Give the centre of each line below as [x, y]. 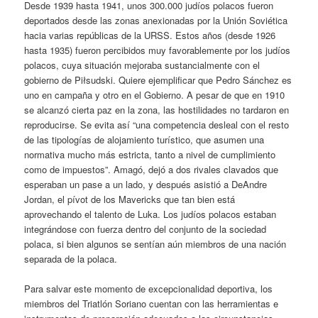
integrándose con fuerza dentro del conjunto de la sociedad [146, 229]
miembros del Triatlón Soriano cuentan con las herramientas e [152, 303]
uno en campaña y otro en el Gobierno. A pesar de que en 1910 [155, 94]
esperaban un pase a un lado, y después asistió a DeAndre [146, 184]
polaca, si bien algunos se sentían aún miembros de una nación [155, 243]
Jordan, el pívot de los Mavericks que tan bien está [130, 199]
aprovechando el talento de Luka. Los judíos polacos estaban [150, 214]
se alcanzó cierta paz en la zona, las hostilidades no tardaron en [157, 109]
